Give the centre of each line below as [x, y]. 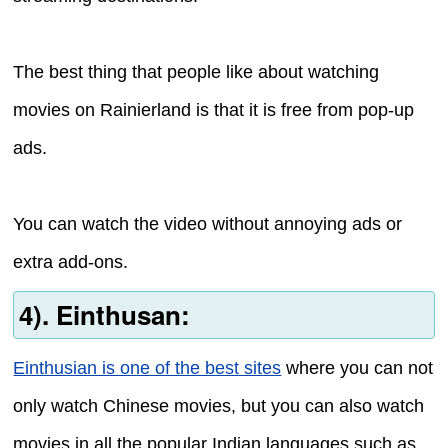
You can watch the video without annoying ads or [208, 223]
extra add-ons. [71, 261]
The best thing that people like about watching [196, 71]
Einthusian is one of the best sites [147, 368]
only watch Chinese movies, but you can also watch [219, 406]
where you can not [357, 368]
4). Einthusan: [104, 314]
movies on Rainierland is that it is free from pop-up [214, 109]
